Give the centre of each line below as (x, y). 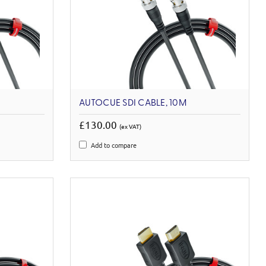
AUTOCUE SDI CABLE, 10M (133, 103)
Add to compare (114, 145)
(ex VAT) (131, 126)
